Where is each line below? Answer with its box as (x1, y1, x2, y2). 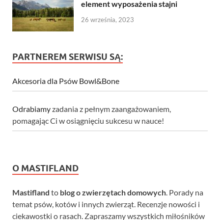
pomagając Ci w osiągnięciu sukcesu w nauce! (12, 116, 164, 126)
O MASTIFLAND (12, 163, 79, 174)
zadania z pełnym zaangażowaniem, (51, 104, 171, 114)
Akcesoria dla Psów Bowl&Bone (12, 76, 119, 86)
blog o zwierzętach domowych (60, 188, 166, 197)
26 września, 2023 (81, 15, 134, 24)
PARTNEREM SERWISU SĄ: (12, 52, 123, 62)
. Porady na (166, 188, 203, 197)
